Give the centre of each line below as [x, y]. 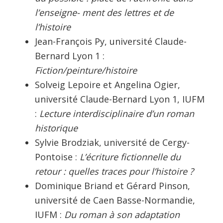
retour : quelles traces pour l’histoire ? [114, 171]
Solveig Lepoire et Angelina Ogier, [108, 84]
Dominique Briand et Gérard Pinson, [112, 185]
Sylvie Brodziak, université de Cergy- [112, 142]
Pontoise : [57, 157]
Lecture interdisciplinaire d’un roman [115, 113]
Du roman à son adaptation [121, 214]
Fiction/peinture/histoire [86, 70]
